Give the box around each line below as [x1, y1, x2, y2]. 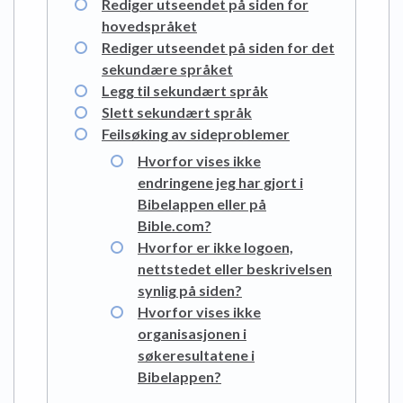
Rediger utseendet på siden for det [102, 39, 335, 57]
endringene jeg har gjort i [138, 174, 303, 192]
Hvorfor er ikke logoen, [138, 238, 293, 256]
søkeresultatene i [138, 346, 255, 364]
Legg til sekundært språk [102, 82, 268, 100]
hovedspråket [102, 17, 197, 35]
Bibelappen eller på [138, 195, 266, 213]
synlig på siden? [138, 282, 242, 300]
